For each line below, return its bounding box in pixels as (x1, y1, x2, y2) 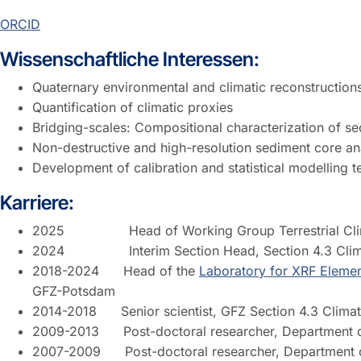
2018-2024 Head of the (32, 262, 199, 279)
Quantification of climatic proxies (32, 98, 233, 115)
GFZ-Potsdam (32, 282, 115, 299)
